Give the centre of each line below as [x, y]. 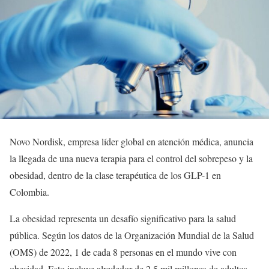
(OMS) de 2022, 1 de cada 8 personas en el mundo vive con [123, 252]
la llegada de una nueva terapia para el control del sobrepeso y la [131, 158]
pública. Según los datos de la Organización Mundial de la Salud [132, 235]
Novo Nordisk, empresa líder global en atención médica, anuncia [131, 141]
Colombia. [29, 192]
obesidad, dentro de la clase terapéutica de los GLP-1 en [115, 175]
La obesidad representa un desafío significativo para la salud [123, 218]
